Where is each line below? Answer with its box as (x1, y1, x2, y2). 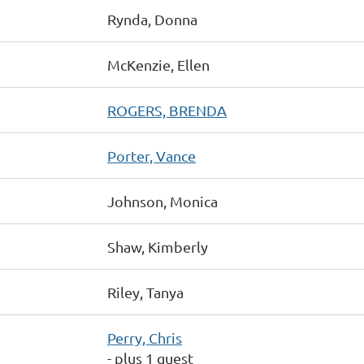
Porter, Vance (107, 147, 196, 164)
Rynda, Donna (107, 11, 197, 28)
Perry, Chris (107, 329, 182, 346)
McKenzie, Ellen (107, 56, 210, 73)
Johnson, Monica (107, 193, 218, 210)
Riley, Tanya (107, 284, 184, 301)
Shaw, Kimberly (107, 238, 208, 255)
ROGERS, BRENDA (107, 102, 227, 119)
